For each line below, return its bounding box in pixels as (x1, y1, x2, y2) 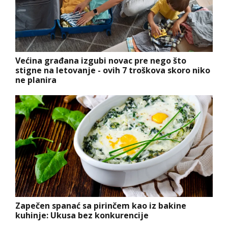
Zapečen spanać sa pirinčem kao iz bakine (15, 199, 186, 211)
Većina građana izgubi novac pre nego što (15, 54, 186, 66)
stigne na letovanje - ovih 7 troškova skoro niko (15, 64, 210, 76)
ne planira (15, 74, 56, 85)
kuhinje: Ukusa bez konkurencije (15, 209, 149, 221)
